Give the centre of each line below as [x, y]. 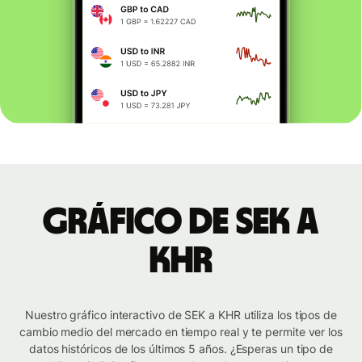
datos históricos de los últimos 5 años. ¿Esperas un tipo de [181, 349]
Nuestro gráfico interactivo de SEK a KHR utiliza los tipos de [181, 315]
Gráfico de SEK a [181, 223]
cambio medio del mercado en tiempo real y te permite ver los [181, 332]
